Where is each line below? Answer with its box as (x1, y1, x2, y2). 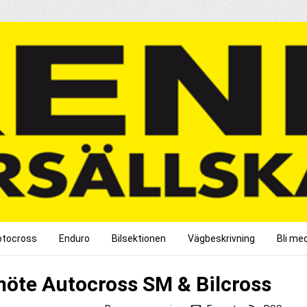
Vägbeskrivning (188, 232, 255, 244)
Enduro (59, 232, 90, 244)
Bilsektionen (112, 232, 166, 244)
